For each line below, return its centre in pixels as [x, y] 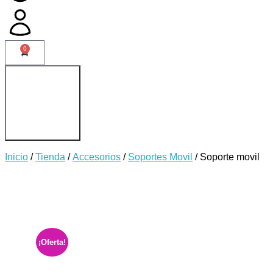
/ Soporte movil [226, 157]
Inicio [16, 157]
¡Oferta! [52, 242]
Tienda [50, 157]
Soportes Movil [160, 157]
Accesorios [97, 157]
